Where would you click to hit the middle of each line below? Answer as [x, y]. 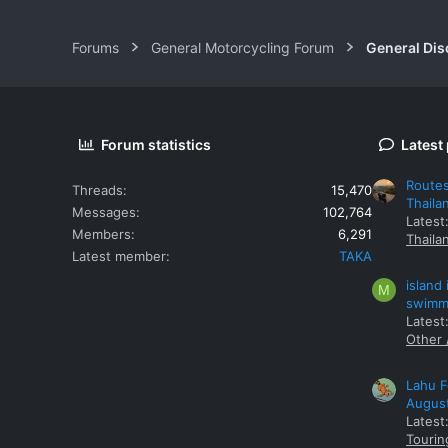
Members [101, 233]
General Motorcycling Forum [242, 47]
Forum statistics [156, 144]
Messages [104, 211]
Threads [97, 189]
